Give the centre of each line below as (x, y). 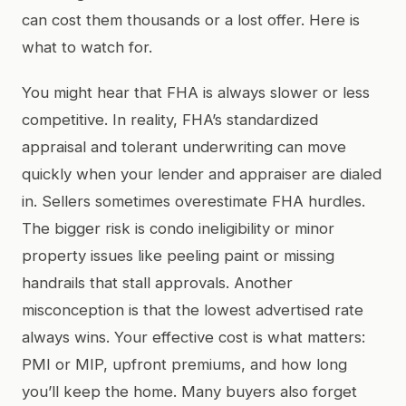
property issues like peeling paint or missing (178, 255)
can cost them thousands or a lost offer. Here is (191, 19)
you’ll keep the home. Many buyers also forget (189, 391)
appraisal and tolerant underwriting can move (184, 146)
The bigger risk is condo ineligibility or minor (178, 228)
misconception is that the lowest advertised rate (193, 309)
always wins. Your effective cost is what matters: (193, 337)
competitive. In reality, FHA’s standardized (170, 119)
